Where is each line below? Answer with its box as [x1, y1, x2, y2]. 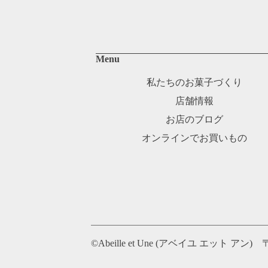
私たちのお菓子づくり [147, 77, 243, 87]
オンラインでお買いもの [142, 132, 248, 143]
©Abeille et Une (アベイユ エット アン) [91, 237, 262, 248]
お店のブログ [166, 114, 224, 124]
